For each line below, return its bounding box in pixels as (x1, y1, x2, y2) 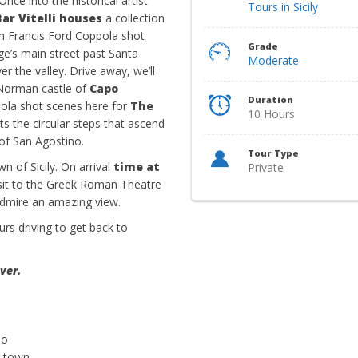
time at (113, 159, 160, 174)
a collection (105, 10, 165, 26)
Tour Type (248, 147, 300, 159)
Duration (248, 93, 294, 105)
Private (248, 160, 284, 175)
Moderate (248, 53, 300, 68)
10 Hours (248, 106, 296, 121)
